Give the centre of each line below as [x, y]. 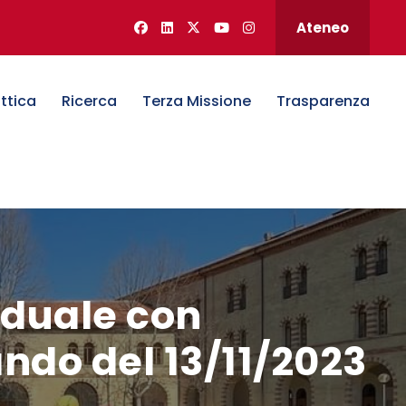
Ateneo [323, 28]
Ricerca [89, 101]
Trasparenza [323, 101]
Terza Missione [197, 101]
